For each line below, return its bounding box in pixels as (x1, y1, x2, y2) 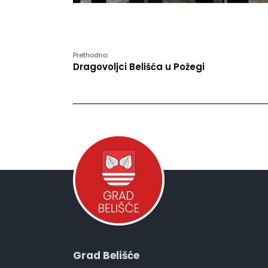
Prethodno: (73, 50, 108, 60)
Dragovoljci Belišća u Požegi (73, 60, 205, 73)
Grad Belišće (73, 248, 139, 263)
